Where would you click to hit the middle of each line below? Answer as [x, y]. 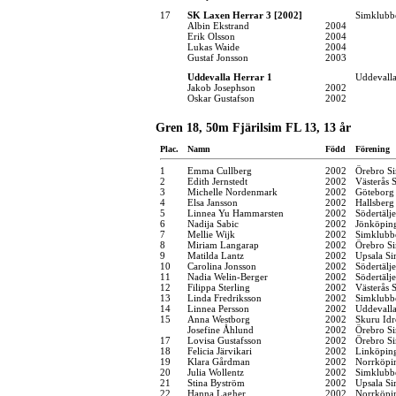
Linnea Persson [218, 308]
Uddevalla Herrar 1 [230, 76]
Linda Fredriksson [225, 297]
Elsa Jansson [213, 202]
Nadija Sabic [213, 223]
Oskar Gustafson [221, 98]
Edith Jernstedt [217, 181]
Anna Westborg [219, 319]
